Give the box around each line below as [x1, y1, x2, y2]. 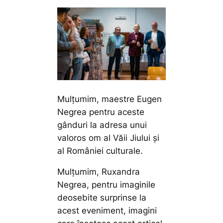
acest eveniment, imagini [57, 206, 157, 216]
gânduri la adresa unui [57, 119, 147, 130]
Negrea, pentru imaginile [57, 180, 156, 190]
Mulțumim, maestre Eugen [57, 94, 162, 104]
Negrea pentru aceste [57, 107, 145, 117]
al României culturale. [57, 145, 143, 156]
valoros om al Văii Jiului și [57, 132, 160, 143]
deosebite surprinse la [57, 193, 147, 203]
